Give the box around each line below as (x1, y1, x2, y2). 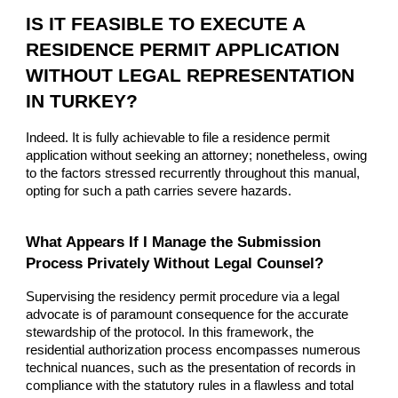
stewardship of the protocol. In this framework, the (26, 324, 314, 339)
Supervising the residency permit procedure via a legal (26, 289, 340, 304)
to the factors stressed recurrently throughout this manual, (26, 165, 361, 180)
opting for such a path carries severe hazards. (26, 183, 292, 198)
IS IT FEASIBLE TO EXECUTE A (26, 12, 306, 35)
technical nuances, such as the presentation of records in (26, 360, 356, 375)
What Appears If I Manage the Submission (26, 232, 322, 251)
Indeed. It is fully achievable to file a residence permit (26, 130, 330, 145)
